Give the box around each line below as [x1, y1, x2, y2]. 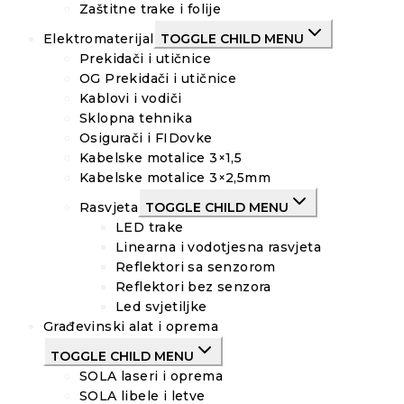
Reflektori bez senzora [115, 279, 271, 296]
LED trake [115, 219, 184, 236]
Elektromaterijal [43, 31, 154, 48]
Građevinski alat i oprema [43, 318, 218, 335]
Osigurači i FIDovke [79, 130, 213, 147]
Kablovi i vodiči [79, 90, 182, 107]
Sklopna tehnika [79, 110, 192, 127]
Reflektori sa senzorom [115, 259, 276, 276]
